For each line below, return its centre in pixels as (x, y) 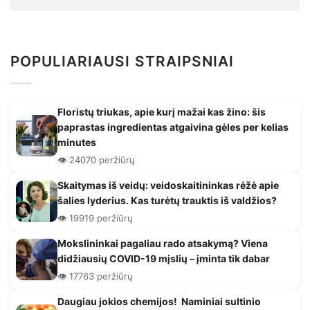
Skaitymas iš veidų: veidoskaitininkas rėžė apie (168, 185)
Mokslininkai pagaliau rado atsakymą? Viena (163, 243)
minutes (77, 142)
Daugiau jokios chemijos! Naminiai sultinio (159, 301)
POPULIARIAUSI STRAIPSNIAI (122, 62)
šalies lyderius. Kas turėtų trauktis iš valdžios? (167, 200)
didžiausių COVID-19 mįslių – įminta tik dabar (164, 258)
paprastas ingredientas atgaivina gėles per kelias (173, 127)
